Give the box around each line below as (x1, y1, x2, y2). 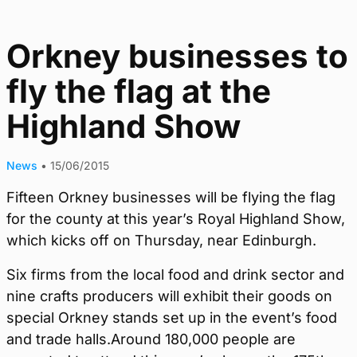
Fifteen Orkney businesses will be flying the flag (6, 189, 335, 206)
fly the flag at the (6, 72, 271, 111)
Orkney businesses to (6, 37, 348, 76)
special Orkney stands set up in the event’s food (6, 309, 337, 326)
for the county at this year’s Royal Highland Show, (6, 210, 345, 227)
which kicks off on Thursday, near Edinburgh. (6, 232, 316, 249)
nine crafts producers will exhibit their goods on (6, 288, 332, 304)
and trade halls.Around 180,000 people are (6, 331, 296, 347)
